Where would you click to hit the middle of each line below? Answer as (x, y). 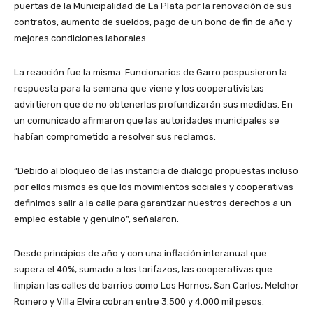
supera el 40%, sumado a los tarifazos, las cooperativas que (143, 269)
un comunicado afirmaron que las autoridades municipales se (147, 120)
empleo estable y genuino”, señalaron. (96, 219)
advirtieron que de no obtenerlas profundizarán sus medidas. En (153, 104)
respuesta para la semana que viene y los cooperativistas (139, 88)
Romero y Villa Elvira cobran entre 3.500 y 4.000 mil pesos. (139, 301)
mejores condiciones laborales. (81, 38)
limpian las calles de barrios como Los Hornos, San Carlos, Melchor (156, 285)
